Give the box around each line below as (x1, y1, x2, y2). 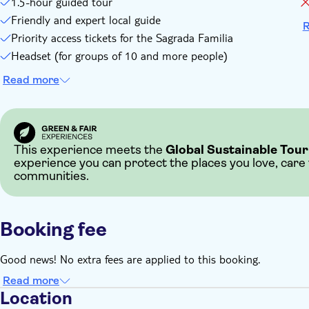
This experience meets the (14, 143, 166, 157)
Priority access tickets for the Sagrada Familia (11, 30, 233, 45)
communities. (14, 169, 89, 183)
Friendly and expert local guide (11, 12, 161, 27)
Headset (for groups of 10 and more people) (11, 48, 228, 63)
